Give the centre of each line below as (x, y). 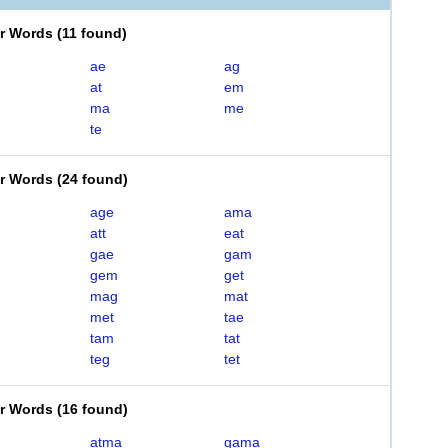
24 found (92, 179)
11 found (92, 33)
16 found (92, 409)
